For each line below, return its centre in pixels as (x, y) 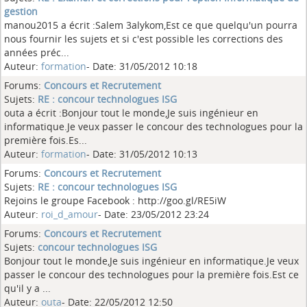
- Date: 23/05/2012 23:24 (153, 214)
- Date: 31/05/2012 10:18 (142, 66)
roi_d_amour (70, 214)
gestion (21, 11)
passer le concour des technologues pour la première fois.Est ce (151, 274)
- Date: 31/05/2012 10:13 (142, 154)
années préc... (37, 52)
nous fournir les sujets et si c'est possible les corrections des (144, 39)
